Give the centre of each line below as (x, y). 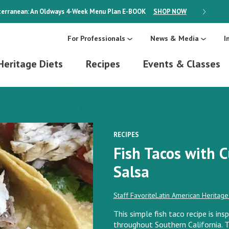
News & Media (175, 39)
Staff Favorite (134, 195)
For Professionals (96, 39)
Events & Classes (182, 64)
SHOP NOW (170, 12)
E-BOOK (134, 12)
